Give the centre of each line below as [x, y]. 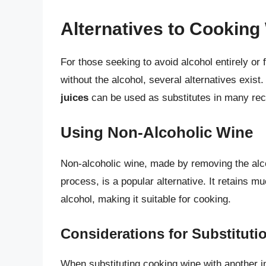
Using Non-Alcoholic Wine [157, 133]
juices [75, 97]
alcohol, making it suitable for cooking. [146, 199]
